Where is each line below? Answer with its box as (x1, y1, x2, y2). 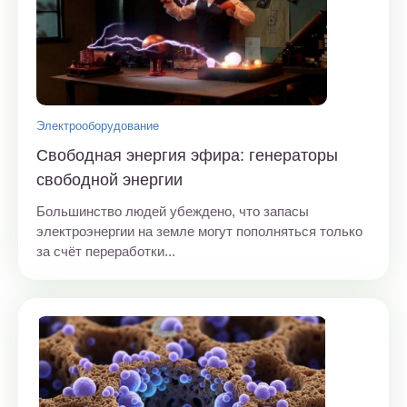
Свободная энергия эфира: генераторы (36, 145, 338, 164)
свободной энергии (36, 170, 183, 189)
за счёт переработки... (36, 243, 175, 259)
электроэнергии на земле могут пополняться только (36, 223, 362, 239)
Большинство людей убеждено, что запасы (36, 203, 309, 219)
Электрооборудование (36, 118, 159, 133)
